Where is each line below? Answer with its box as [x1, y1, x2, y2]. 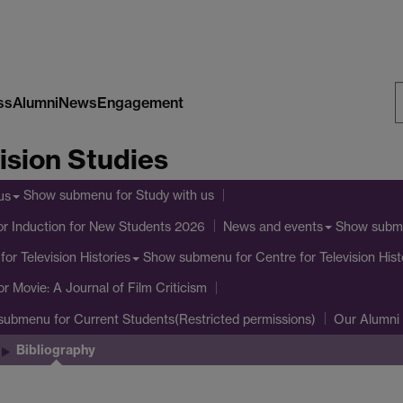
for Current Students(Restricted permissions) [49, 310, 316, 327]
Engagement [96, 93, 184, 112]
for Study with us [112, 187, 214, 203]
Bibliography [16, 341, 95, 358]
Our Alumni [333, 311, 399, 327]
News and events [223, 219, 323, 235]
